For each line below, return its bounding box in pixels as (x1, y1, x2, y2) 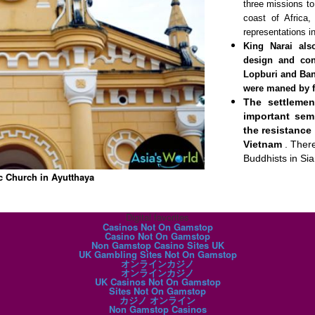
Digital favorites (126, 210, 189, 224)
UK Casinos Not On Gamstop (94, 275, 221, 289)
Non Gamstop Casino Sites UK (91, 238, 224, 252)
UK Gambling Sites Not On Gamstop (78, 247, 237, 262)
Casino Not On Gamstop (105, 229, 210, 243)
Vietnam (243, 139, 282, 150)
